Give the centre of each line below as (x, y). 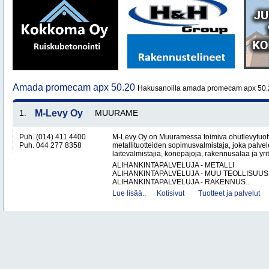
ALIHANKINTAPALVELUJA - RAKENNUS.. (181, 182)
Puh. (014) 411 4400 (53, 137)
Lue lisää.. (129, 193)
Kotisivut (171, 193)
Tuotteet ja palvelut (229, 193)
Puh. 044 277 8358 (50, 145)
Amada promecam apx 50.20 (75, 87)
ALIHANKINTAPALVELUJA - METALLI (173, 165)
